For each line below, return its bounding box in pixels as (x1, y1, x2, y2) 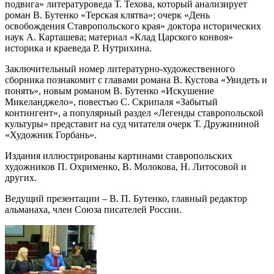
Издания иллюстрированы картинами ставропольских (5, 150, 232, 161)
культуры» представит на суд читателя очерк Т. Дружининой (5, 119, 259, 129)
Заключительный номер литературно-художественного (5, 64, 235, 74)
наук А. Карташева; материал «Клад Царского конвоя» (5, 32, 233, 42)
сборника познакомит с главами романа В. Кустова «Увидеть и (5, 75, 267, 85)
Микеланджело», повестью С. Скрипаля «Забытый (5, 97, 218, 107)
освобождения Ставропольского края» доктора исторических (5, 21, 261, 31)
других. (5, 172, 37, 183)
